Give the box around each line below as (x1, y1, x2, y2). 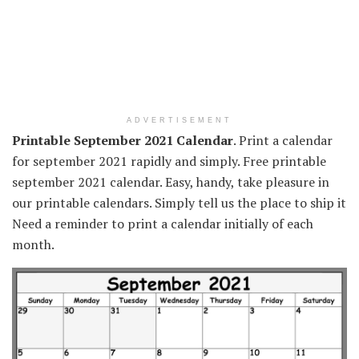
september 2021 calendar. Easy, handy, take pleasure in (12, 172, 329, 191)
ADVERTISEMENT (127, 115, 232, 124)
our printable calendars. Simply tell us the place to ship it (12, 193, 346, 212)
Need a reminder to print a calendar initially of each (12, 214, 313, 232)
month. (12, 235, 54, 253)
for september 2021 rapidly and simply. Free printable (12, 151, 326, 170)
